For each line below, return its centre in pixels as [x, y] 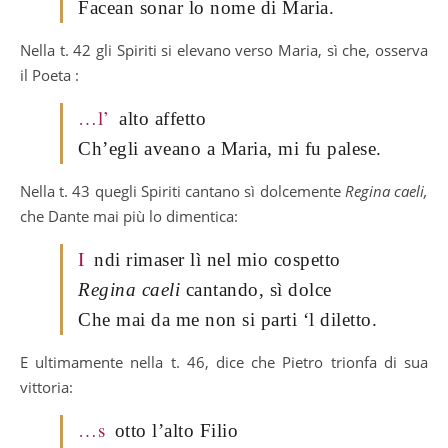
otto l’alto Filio [176, 430]
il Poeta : [49, 74]
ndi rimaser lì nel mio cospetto [217, 259]
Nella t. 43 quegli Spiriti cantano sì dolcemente [182, 190]
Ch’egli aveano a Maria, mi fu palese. [230, 148]
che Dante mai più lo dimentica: [129, 215]
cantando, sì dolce [256, 289]
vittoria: [46, 386]
